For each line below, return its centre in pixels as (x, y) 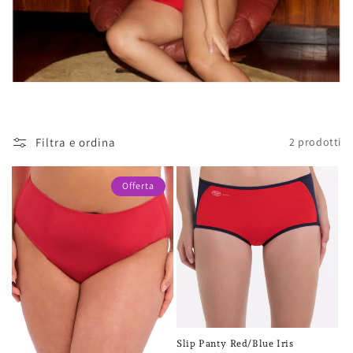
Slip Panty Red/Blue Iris (235, 343)
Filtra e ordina (76, 142)
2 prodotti (315, 142)
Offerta (138, 185)
